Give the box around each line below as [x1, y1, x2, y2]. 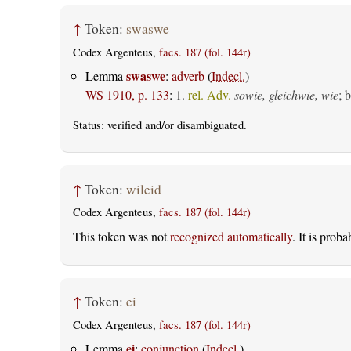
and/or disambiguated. [141, 118, 247, 133]
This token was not [72, 228, 170, 245]
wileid [125, 179, 161, 198]
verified [107, 118, 142, 133]
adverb [171, 67, 204, 85]
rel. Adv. [187, 86, 231, 103]
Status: [72, 118, 107, 133]
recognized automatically [169, 228, 292, 245]
